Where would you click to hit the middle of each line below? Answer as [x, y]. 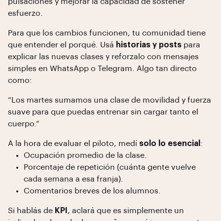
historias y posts [149, 45]
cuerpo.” [24, 124]
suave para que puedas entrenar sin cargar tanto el [103, 112]
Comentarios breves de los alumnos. [92, 191]
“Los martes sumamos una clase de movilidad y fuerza [110, 100]
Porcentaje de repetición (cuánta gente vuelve [110, 167]
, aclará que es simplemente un [126, 211]
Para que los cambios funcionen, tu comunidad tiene [107, 33]
